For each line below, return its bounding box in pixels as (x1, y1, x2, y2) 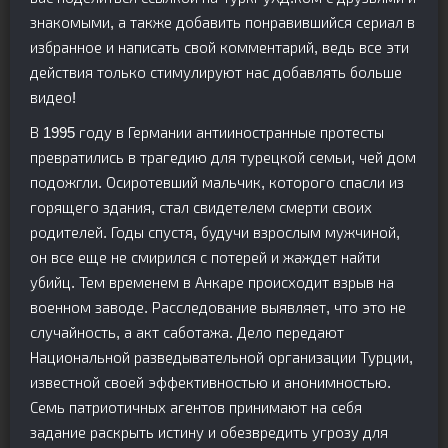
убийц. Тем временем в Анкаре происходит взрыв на (30, 274, 394, 291)
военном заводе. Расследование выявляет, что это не (30, 299, 406, 316)
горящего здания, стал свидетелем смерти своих (30, 199, 372, 216)
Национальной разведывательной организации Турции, (30, 349, 413, 366)
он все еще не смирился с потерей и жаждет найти (30, 249, 380, 266)
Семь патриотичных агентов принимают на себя (30, 399, 362, 416)
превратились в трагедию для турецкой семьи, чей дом (30, 149, 416, 166)
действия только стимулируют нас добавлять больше (30, 64, 402, 81)
